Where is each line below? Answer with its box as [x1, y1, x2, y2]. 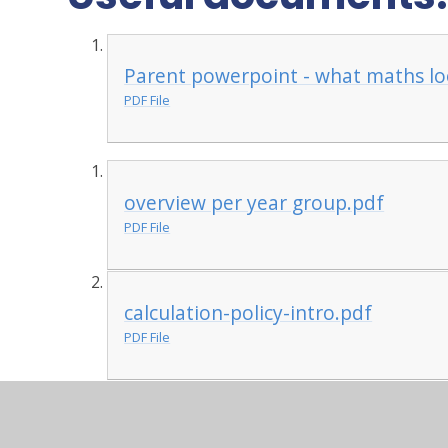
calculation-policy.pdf [124, 410, 321, 438]
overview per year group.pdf [124, 188, 385, 216]
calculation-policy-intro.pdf [124, 299, 373, 327]
